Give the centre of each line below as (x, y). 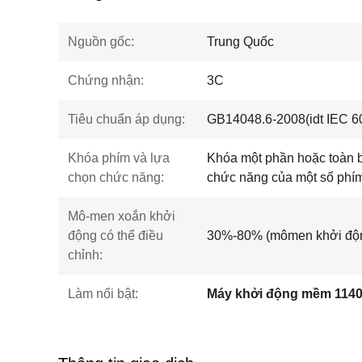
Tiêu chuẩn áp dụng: (126, 119)
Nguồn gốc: (101, 42)
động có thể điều (116, 236)
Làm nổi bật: (103, 294)
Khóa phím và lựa (119, 158)
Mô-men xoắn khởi (122, 216)
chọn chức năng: (116, 177)
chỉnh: (85, 255)
